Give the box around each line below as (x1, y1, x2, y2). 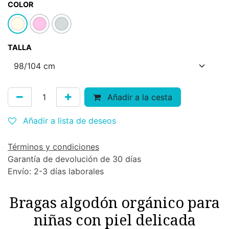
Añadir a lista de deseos (23, 116, 116, 126)
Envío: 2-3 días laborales (8, 166, 104, 176)
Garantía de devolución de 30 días (8, 154, 141, 164)
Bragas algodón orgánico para (9, 192, 220, 212)
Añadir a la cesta (105, 92, 172, 102)
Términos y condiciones (8, 142, 99, 152)
